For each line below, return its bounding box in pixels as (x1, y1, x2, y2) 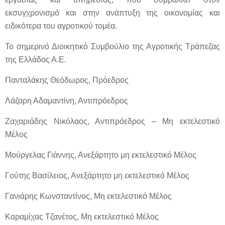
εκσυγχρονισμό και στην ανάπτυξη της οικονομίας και (5, 9, 220, 17)
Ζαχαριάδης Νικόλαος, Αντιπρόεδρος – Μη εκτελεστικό (5, 117, 220, 126)
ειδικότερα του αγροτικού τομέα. (5, 22, 117, 30)
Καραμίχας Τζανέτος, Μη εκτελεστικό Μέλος (5, 212, 159, 221)
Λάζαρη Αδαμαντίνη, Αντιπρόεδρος (5, 96, 128, 105)
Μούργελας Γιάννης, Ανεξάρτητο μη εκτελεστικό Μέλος (5, 151, 196, 159)
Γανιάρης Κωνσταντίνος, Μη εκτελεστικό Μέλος (5, 192, 172, 200)
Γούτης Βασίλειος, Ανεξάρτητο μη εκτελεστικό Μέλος (5, 171, 189, 180)
